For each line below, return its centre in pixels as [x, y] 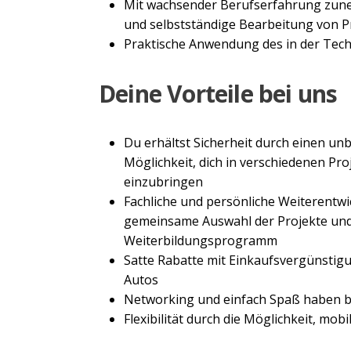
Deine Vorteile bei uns [218, 93]
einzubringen [163, 181]
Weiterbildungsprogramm [201, 240]
